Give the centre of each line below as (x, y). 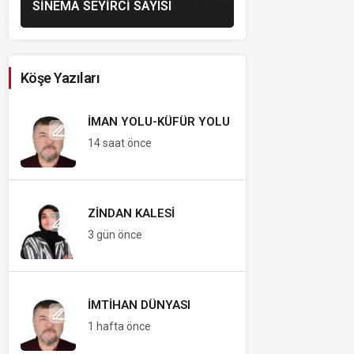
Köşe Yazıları (60, 78)
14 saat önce (120, 143)
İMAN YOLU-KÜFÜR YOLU (159, 122)
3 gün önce (115, 235)
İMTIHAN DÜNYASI (139, 305)
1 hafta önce (119, 326)
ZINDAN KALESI (131, 213)
